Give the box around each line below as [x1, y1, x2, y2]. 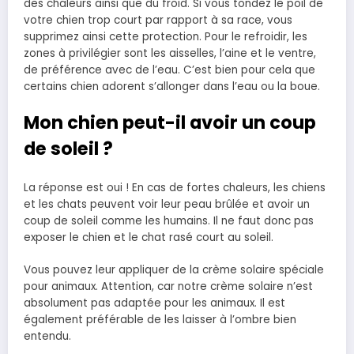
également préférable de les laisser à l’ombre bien [24, 311, 296, 327]
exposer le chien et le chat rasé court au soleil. [24, 230, 273, 246]
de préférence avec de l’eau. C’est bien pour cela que [24, 62, 315, 77]
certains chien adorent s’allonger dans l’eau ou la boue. [24, 78, 320, 94]
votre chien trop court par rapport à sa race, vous [24, 12, 292, 28]
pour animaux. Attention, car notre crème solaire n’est [24, 278, 313, 294]
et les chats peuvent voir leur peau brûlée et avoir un [24, 197, 310, 213]
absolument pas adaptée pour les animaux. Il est [24, 295, 285, 311]
